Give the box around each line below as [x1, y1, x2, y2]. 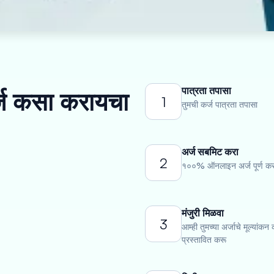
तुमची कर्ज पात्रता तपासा [182, 99, 257, 109]
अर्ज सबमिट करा [182, 146, 239, 158]
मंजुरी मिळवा [182, 207, 224, 219]
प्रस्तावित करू [182, 234, 226, 245]
